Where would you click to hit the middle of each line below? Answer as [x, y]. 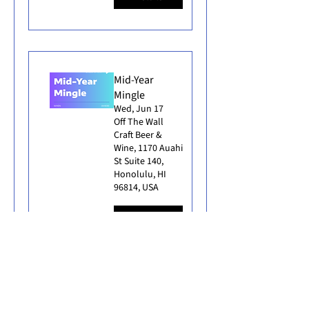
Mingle [129, 95]
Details [148, 216]
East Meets [138, 298]
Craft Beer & [138, 135]
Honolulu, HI [140, 174]
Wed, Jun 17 [139, 109]
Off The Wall [139, 122]
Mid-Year [134, 80]
